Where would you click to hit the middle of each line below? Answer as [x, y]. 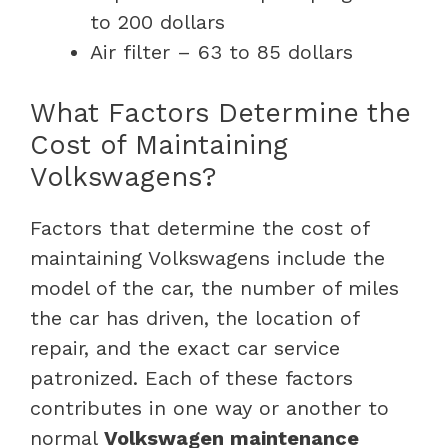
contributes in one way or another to [209, 407]
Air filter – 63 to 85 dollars [225, 51]
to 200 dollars [157, 21]
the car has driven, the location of [194, 317]
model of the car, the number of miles [214, 287]
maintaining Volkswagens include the [207, 257]
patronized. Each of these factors [191, 377]
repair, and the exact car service [185, 347]
